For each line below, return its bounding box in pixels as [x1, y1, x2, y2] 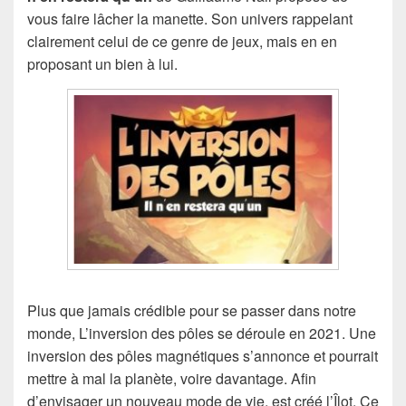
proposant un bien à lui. [27, 53, 178, 75]
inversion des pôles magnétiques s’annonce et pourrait [27, 345, 378, 367]
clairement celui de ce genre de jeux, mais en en [27, 31, 337, 53]
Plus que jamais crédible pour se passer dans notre [27, 300, 356, 322]
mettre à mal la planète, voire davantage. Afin [27, 368, 316, 390]
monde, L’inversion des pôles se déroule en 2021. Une [27, 323, 376, 344]
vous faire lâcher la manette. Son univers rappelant [27, 8, 353, 30]
